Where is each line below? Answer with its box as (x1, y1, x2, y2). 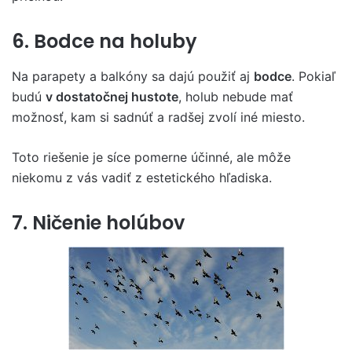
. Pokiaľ (291, 68, 335, 84)
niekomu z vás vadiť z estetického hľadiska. (12, 169, 272, 185)
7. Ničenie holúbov (12, 209, 185, 236)
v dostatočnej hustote (46, 88, 178, 104)
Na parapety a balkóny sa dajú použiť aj (12, 68, 254, 84)
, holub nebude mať (178, 88, 293, 104)
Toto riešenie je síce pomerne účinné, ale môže (12, 148, 291, 165)
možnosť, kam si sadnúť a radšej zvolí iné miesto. (12, 108, 305, 125)
